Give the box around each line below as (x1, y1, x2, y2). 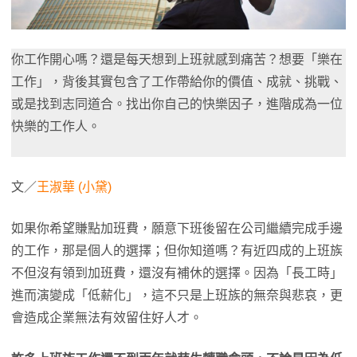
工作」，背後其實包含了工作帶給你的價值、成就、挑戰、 (11, 75, 343, 88)
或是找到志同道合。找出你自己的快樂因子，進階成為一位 (11, 97, 343, 111)
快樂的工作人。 (11, 120, 100, 133)
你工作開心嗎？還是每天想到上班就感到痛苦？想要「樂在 (11, 53, 343, 66)
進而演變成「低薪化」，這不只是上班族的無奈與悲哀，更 (11, 288, 343, 302)
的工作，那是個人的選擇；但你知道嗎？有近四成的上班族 (11, 244, 343, 257)
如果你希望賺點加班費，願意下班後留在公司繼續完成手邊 (11, 222, 343, 235)
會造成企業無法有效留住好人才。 (11, 311, 202, 324)
